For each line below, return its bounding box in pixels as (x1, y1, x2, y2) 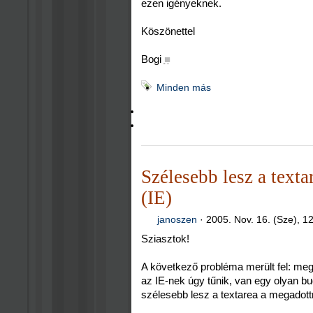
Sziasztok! (140, 232, 189, 245)
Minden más (156, 81, 211, 93)
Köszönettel (140, 25, 195, 37)
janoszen (157, 214, 198, 226)
